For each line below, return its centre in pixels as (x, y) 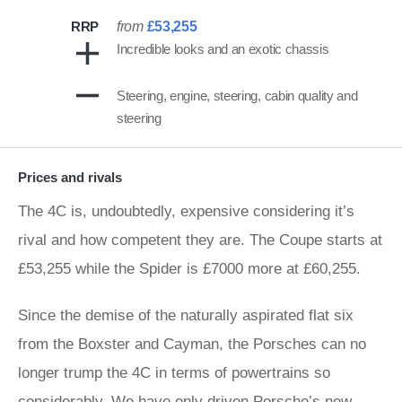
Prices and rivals (72, 177)
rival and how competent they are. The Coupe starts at (200, 240)
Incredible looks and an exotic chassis (223, 49)
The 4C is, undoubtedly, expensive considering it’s (186, 211)
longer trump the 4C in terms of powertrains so (174, 373)
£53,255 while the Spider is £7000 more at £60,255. (189, 269)
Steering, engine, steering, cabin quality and (237, 96)
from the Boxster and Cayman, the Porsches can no (192, 344)
